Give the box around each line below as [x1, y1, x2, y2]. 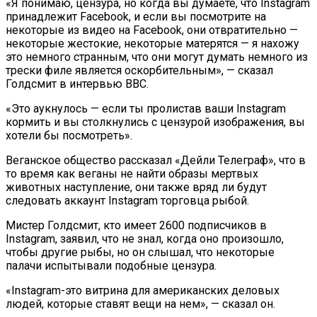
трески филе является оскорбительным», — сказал [6, 63, 273, 77]
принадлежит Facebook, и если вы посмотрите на [6, 9, 266, 23]
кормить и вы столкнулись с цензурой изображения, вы [6, 115, 305, 129]
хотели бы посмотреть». [6, 128, 132, 142]
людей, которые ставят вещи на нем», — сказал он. [6, 296, 275, 311]
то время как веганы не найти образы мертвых [6, 166, 258, 180]
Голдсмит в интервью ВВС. [6, 76, 149, 91]
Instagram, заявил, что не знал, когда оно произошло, [6, 231, 284, 246]
